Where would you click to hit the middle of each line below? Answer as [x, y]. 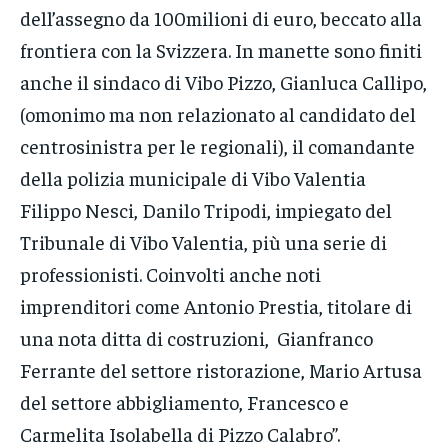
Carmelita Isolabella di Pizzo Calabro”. [180, 433]
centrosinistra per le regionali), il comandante [217, 145]
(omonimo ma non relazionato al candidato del [218, 113]
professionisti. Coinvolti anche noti [170, 273]
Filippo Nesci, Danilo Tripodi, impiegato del [206, 209]
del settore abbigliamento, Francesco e [184, 401]
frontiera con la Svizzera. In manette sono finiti [221, 49]
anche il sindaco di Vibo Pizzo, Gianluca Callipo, [223, 81]
